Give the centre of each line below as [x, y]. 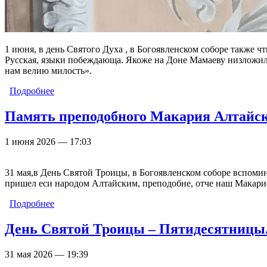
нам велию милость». [48, 71]
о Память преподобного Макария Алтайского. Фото [160, 204]
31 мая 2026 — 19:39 [46, 254]
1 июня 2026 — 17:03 [48, 142]
